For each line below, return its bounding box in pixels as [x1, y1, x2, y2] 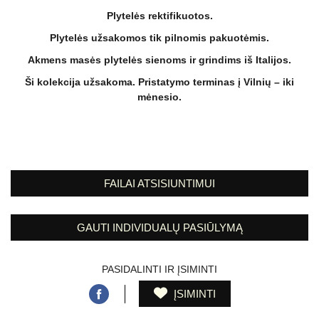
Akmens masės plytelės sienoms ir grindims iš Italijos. [28, 54, 291, 66]
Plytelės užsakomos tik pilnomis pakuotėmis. [50, 32, 269, 44]
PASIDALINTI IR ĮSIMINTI [102, 263, 217, 276]
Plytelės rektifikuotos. [106, 10, 213, 22]
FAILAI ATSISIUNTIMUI [104, 177, 215, 190]
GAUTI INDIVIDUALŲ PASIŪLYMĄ [76, 221, 243, 234]
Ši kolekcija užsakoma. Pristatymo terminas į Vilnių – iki [25, 76, 294, 88]
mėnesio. [137, 91, 182, 103]
